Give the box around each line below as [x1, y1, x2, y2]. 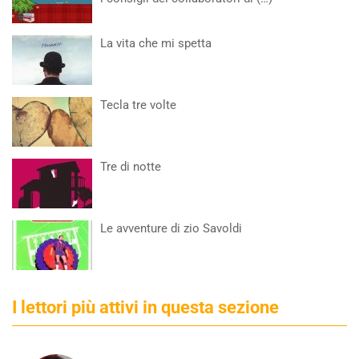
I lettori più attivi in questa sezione [12, 297, 279, 317]
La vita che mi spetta [100, 36, 212, 50]
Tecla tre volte [100, 98, 176, 112]
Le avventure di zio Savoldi [100, 221, 242, 236]
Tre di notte [100, 159, 161, 174]
